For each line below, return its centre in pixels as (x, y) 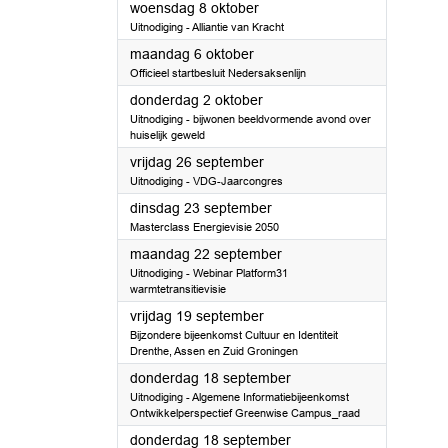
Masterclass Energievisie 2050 (204, 227)
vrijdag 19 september (197, 316)
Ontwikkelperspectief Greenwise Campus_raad (245, 413)
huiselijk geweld (167, 135)
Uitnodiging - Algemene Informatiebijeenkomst (239, 397)
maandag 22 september (206, 254)
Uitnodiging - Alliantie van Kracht (207, 27)
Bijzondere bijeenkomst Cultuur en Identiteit (234, 335)
